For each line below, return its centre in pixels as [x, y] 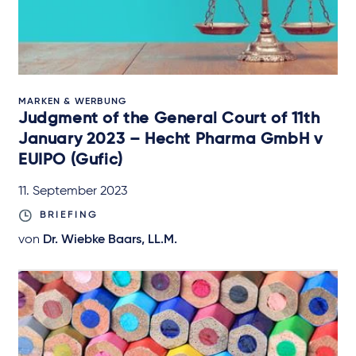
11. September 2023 [73, 191]
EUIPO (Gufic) [71, 160]
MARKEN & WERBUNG [73, 101]
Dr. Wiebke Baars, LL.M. [110, 240]
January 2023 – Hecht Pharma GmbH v [171, 139]
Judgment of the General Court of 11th [169, 119]
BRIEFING [69, 215]
